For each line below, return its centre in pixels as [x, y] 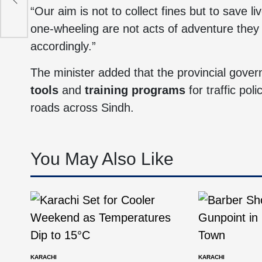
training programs [135, 90]
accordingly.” [63, 46]
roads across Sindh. [82, 108]
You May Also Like [102, 159]
